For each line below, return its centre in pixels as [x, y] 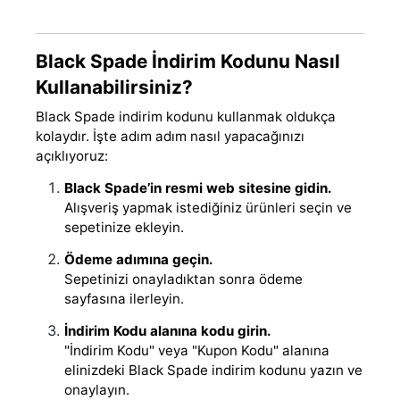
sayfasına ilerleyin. [124, 298]
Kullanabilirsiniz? [114, 87]
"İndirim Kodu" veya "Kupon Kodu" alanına [197, 350]
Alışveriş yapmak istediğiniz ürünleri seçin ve [208, 207]
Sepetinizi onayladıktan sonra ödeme [183, 279]
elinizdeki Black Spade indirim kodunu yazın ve [213, 370]
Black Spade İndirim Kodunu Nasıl [188, 61]
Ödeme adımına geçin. [139, 259]
